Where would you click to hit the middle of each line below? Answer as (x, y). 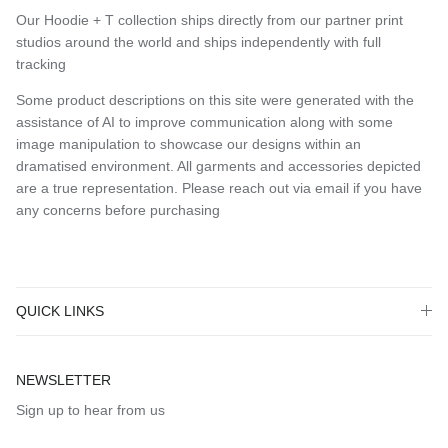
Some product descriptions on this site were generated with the (215, 99)
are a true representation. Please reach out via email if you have (219, 187)
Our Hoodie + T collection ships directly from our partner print (209, 19)
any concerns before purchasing (118, 209)
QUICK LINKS (60, 310)
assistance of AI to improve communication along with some (204, 121)
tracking (41, 63)
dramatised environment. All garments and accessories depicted (218, 165)
